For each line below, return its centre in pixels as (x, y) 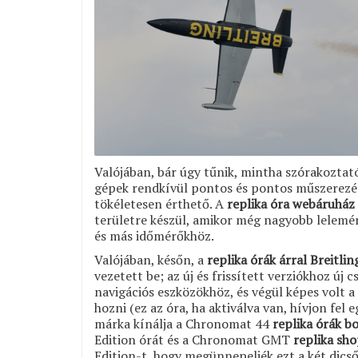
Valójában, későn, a (151, 259)
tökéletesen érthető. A (161, 203)
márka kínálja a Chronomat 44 (183, 323)
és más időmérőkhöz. (154, 235)
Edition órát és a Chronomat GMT (194, 339)
